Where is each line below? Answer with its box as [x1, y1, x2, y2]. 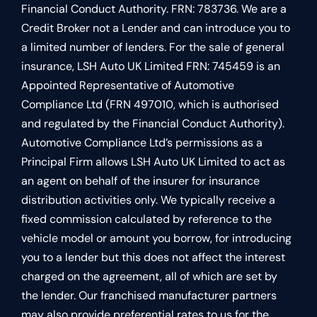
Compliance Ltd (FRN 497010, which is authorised [21, 97, 279, 113]
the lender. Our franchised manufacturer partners [21, 288, 277, 304]
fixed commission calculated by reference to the [21, 212, 272, 227]
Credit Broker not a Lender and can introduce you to [21, 21, 290, 36]
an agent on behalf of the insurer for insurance [21, 173, 260, 189]
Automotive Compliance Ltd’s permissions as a [21, 135, 263, 151]
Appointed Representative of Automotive [21, 78, 234, 93]
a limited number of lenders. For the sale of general [21, 40, 284, 55]
